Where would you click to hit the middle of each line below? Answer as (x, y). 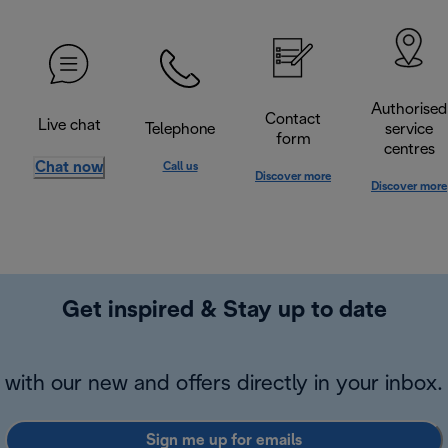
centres (409, 150)
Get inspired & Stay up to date (224, 311)
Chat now (69, 167)
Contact (293, 120)
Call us (180, 167)
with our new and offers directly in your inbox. (224, 384)
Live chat (69, 125)
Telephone (180, 130)
